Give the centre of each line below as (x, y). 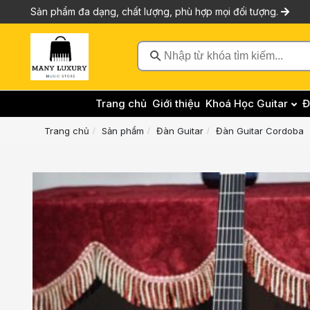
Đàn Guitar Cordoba (260, 131)
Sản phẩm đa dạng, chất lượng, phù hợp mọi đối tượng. (156, 11)
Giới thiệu (176, 103)
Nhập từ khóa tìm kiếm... (223, 71)
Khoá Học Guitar (246, 103)
